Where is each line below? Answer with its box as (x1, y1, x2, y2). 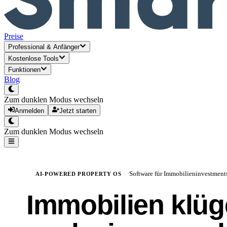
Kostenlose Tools (8, 54, 59, 62)
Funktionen (8, 65, 41, 73)
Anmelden (15, 106, 45, 115)
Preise (4, 32, 23, 41)
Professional (8, 43, 45, 51)
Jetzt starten (59, 106, 96, 115)
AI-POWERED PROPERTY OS (35, 170, 122, 177)
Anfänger (53, 43, 80, 51)
